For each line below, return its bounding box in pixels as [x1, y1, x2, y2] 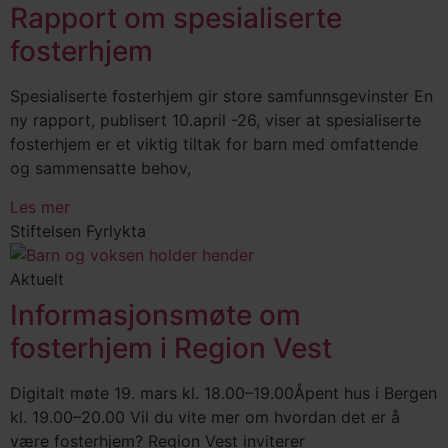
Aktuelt [10, 268, 64, 289]
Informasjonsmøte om [10, 297, 301, 332]
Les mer [10, 196, 70, 217]
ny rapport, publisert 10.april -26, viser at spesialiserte [10, 110, 421, 131]
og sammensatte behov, [10, 158, 191, 179]
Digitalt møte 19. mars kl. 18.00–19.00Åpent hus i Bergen [10, 382, 437, 403]
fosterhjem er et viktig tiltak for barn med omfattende [10, 134, 418, 155]
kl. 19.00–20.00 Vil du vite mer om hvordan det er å [10, 406, 400, 427]
